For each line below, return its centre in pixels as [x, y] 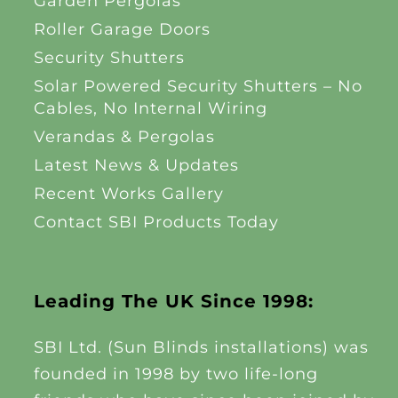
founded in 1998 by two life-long [175, 374]
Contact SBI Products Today [156, 222]
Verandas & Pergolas [124, 137]
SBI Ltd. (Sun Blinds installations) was [201, 347]
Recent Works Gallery [128, 194]
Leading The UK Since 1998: [173, 301]
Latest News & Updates [136, 165]
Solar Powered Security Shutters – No [198, 86]
